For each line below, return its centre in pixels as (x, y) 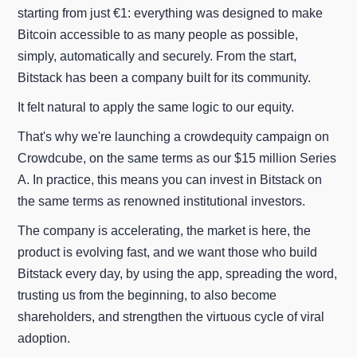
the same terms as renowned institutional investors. (162, 201)
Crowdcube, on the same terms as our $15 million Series (177, 158)
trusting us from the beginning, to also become (147, 295)
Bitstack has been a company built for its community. (165, 77)
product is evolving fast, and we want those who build (168, 252)
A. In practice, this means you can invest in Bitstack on (170, 179)
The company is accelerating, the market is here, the (165, 230)
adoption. (44, 338)
